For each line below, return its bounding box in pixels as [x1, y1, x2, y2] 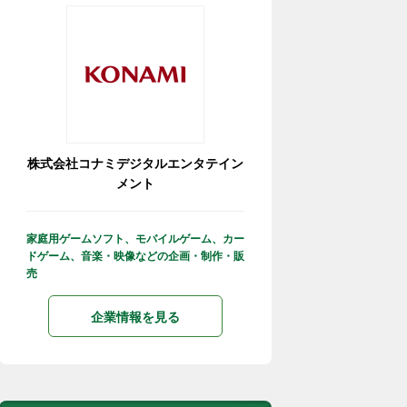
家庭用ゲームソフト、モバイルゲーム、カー [26, 230, 245, 246]
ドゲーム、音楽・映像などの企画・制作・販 [26, 247, 245, 263]
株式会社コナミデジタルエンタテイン [27, 154, 244, 172]
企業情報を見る [91, 307, 181, 325]
